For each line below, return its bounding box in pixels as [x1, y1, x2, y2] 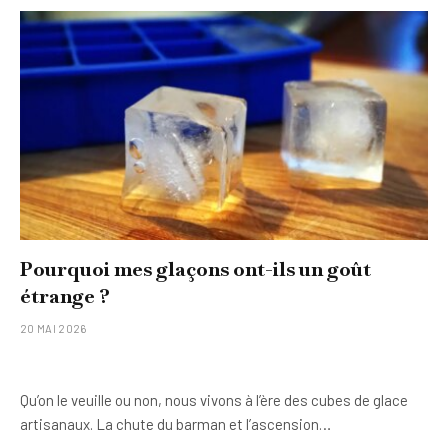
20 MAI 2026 [20, 322, 87, 335]
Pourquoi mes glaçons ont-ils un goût [20, 256, 371, 282]
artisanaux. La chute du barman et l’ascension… [20, 415, 331, 433]
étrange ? [20, 283, 110, 309]
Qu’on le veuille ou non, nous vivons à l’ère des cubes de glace [20, 391, 408, 409]
